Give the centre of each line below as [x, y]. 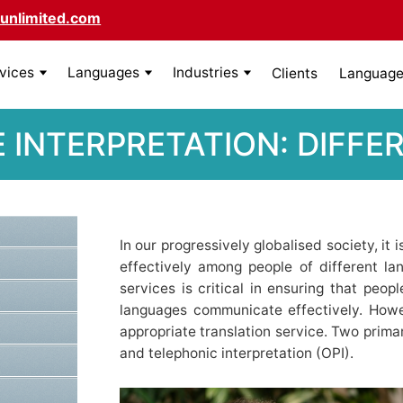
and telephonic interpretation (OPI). [238, 353]
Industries [206, 72]
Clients [295, 73]
